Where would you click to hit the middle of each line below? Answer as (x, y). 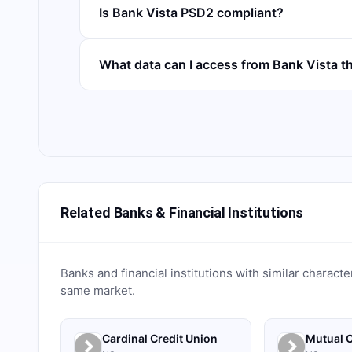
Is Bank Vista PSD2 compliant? (191, 13)
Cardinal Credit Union (160, 338)
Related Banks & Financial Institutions (182, 213)
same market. (98, 290)
